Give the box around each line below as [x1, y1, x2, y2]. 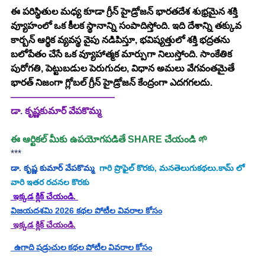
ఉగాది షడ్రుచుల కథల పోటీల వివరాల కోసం [11, 244, 152, 253]
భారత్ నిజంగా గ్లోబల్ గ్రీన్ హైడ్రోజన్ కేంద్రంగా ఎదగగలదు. [11, 77, 212, 88]
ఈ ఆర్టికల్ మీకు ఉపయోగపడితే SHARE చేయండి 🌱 [11, 134, 208, 144]
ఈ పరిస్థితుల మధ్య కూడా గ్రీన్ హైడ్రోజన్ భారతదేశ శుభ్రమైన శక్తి [11, 6, 240, 17]
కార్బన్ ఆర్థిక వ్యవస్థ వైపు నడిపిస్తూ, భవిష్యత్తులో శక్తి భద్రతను [11, 34, 232, 45]
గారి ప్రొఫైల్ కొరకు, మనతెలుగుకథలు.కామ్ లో [95, 163, 247, 173]
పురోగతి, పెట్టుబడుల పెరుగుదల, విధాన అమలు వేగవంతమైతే [11, 63, 237, 73]
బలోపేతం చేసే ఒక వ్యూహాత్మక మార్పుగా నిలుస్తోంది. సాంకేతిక [11, 49, 234, 59]
